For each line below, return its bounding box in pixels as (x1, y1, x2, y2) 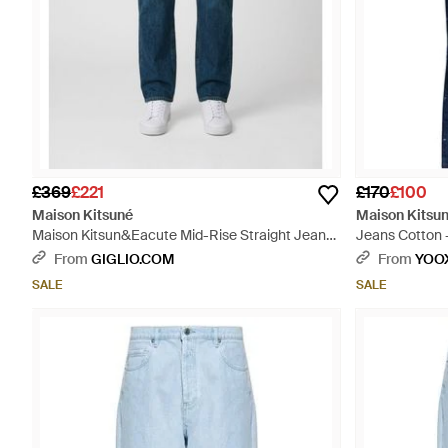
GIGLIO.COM (91, 250, 174, 268)
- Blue (32, 246, 69, 264)
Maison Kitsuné (32, 206, 133, 224)
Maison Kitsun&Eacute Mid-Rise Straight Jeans (32, 226, 333, 244)
